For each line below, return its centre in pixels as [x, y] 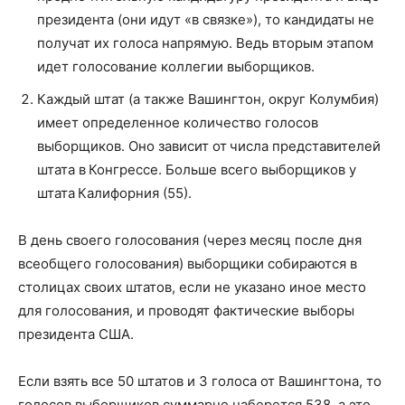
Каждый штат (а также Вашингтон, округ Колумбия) [208, 99]
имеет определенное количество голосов [178, 123]
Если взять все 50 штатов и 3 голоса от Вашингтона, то [200, 381]
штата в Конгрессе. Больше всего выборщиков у [197, 170]
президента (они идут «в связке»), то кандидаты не [206, 20]
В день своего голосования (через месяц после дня [190, 240]
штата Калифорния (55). [114, 193]
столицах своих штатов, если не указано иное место [192, 287]
